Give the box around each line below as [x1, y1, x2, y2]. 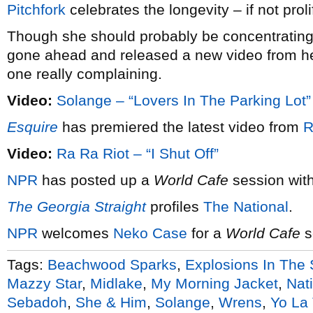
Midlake [90, 275, 143, 291]
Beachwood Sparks [48, 256, 177, 272]
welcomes [38, 225, 113, 241]
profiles [146, 198, 203, 214]
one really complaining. [7, 66, 162, 82]
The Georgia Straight [7, 198, 146, 214]
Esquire [7, 119, 58, 135]
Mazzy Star [7, 275, 82, 291]
